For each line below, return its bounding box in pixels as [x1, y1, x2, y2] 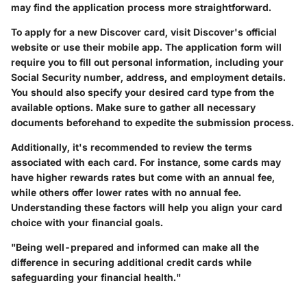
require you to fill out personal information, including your [11, 56, 284, 68]
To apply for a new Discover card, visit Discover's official [11, 25, 277, 38]
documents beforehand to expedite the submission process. [11, 116, 294, 128]
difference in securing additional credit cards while [11, 256, 251, 268]
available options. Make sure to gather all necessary [11, 101, 256, 113]
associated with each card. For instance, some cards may [11, 156, 281, 168]
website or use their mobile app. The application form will [11, 40, 282, 53]
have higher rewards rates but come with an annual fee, [11, 171, 275, 183]
